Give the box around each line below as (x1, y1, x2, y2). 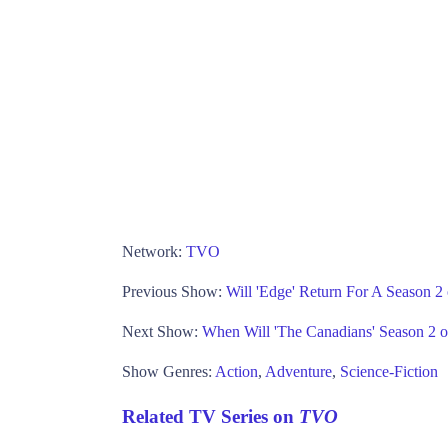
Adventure (265, 362, 332, 380)
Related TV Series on (122, 405, 299, 427)
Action (215, 362, 258, 380)
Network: (122, 242, 186, 260)
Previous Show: (122, 282, 226, 300)
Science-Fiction (340, 362, 438, 380)
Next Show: (122, 322, 202, 340)
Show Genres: (122, 362, 215, 380)
